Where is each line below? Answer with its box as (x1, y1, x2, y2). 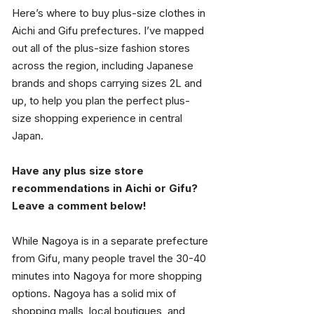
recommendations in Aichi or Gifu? (12, 182, 200, 195)
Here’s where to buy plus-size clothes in (12, 6, 208, 20)
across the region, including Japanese (12, 59, 196, 72)
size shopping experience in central (12, 111, 185, 125)
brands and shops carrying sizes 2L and (12, 76, 205, 90)
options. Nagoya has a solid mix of (12, 287, 179, 300)
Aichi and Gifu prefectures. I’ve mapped (12, 24, 207, 37)
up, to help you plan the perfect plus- (12, 94, 190, 107)
